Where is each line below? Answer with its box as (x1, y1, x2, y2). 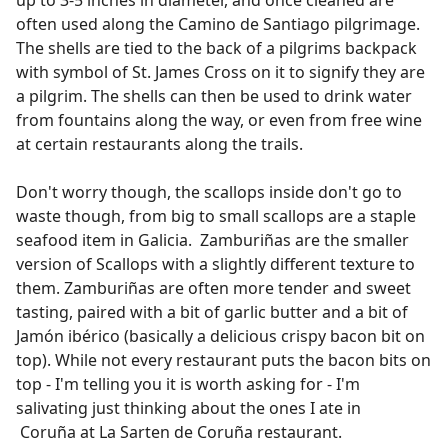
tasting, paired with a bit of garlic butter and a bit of (16, 300, 408, 323)
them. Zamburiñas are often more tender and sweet (16, 276, 411, 299)
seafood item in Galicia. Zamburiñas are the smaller (16, 228, 409, 251)
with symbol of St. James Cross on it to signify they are (16, 60, 425, 83)
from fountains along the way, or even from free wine (16, 108, 422, 131)
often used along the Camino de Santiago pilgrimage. (16, 12, 420, 35)
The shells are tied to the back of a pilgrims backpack (16, 36, 417, 59)
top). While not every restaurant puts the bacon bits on (16, 348, 431, 371)
